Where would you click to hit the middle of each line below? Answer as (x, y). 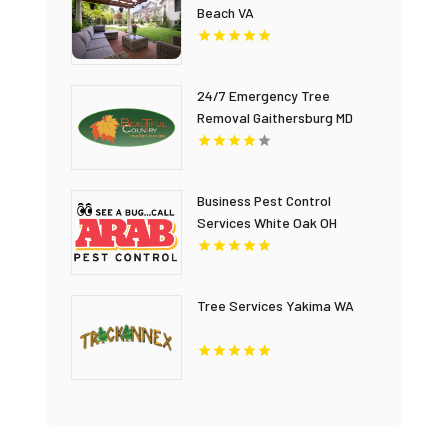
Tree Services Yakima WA (275, 305)
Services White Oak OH (266, 222)
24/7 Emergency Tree (263, 95)
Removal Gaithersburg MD (274, 117)
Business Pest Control (263, 200)
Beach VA (225, 12)
